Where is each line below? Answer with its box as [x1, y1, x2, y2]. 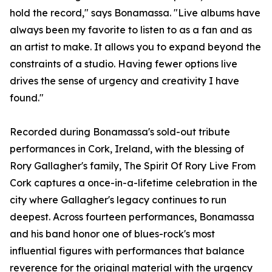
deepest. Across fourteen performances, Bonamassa [10, 211, 254, 223]
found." [10, 92, 44, 104]
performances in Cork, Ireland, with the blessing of [10, 143, 244, 155]
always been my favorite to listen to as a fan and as [10, 24, 252, 36]
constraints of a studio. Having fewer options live [10, 58, 237, 70]
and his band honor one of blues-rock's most [10, 228, 215, 240]
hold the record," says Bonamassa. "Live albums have [10, 7, 260, 19]
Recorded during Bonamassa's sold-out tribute [10, 126, 230, 138]
